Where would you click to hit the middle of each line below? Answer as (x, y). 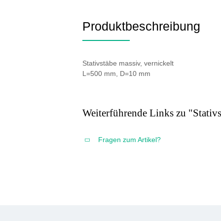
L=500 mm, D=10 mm (116, 74)
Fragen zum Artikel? (129, 140)
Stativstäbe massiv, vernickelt (128, 63)
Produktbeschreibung (141, 26)
